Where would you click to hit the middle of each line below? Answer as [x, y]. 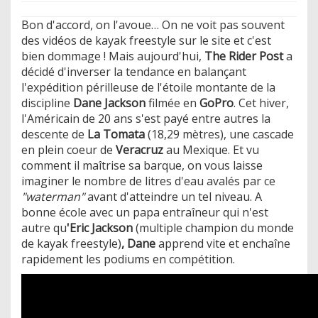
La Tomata [115, 134]
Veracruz [138, 149]
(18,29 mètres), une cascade [219, 134]
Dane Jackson [108, 103]
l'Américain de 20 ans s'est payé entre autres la [146, 118]
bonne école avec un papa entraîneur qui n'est [145, 212]
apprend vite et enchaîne [223, 243]
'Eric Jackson [100, 227]
